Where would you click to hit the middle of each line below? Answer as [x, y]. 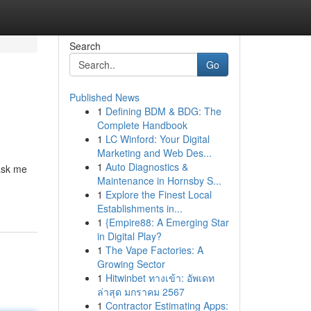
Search [85, 46]
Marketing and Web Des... [154, 153]
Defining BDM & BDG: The [163, 111]
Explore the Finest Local [158, 194]
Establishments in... [140, 208]
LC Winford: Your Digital [157, 139]
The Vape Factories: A [154, 250]
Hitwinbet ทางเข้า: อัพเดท [160, 278]
